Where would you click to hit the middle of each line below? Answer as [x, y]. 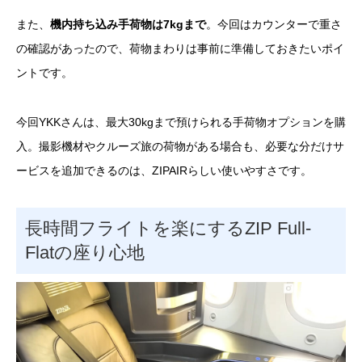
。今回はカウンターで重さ [274, 25]
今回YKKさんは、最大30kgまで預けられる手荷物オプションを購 [181, 122]
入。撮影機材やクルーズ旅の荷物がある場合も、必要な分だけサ [180, 147]
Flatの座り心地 [85, 252]
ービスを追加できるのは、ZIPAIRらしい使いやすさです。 [164, 171]
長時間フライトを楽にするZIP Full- [168, 228]
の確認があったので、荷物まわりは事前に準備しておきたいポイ [180, 49]
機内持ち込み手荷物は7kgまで [128, 25]
